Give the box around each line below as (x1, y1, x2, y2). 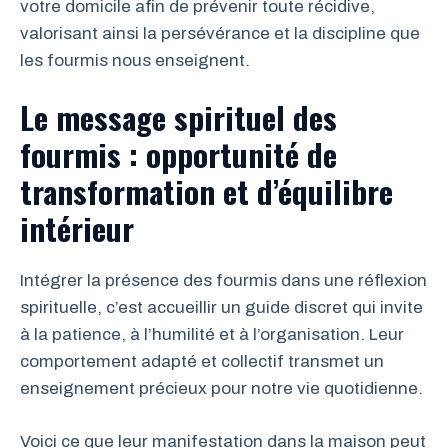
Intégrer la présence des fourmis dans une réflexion (20, 271, 427, 290)
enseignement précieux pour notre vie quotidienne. (20, 379, 423, 398)
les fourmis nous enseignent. (20, 50, 250, 70)
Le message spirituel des (20, 94, 337, 140)
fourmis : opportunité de (20, 131, 337, 177)
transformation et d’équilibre (20, 168, 393, 214)
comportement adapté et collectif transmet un (20, 352, 384, 371)
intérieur (20, 205, 134, 251)
